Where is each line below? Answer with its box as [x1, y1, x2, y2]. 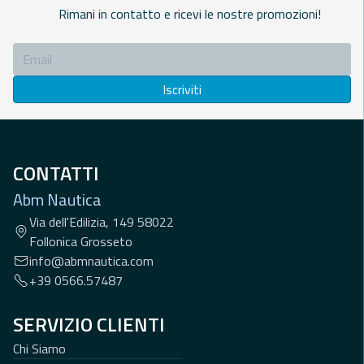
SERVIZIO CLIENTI [13, 310, 165, 340]
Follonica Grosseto [29, 232, 132, 252]
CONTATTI [13, 158, 99, 188]
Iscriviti [162, 80, 201, 100]
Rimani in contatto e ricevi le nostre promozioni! [58, 4, 321, 24]
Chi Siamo [13, 339, 66, 359]
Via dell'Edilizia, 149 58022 [29, 212, 174, 232]
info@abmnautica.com [29, 251, 154, 271]
